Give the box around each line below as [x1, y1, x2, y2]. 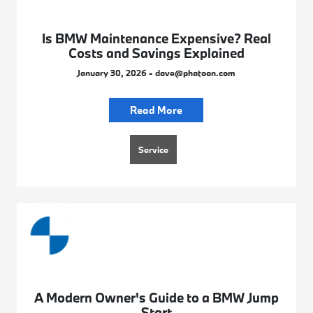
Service [138, 144, 169, 156]
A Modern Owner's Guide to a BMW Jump [34, 289, 279, 307]
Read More [130, 103, 183, 117]
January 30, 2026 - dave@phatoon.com [77, 67, 236, 79]
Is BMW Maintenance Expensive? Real [41, 30, 271, 48]
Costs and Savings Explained [68, 45, 245, 62]
